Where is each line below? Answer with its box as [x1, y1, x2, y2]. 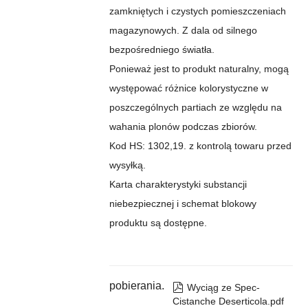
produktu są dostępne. [109, 217, 207, 228]
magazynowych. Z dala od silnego [109, 24, 257, 36]
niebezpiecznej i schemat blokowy [109, 197, 256, 209]
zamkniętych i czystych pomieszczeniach [109, 5, 286, 16]
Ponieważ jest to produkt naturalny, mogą [109, 63, 289, 74]
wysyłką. [109, 159, 146, 170]
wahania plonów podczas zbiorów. [109, 120, 257, 132]
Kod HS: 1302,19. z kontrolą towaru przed [109, 140, 291, 151]
